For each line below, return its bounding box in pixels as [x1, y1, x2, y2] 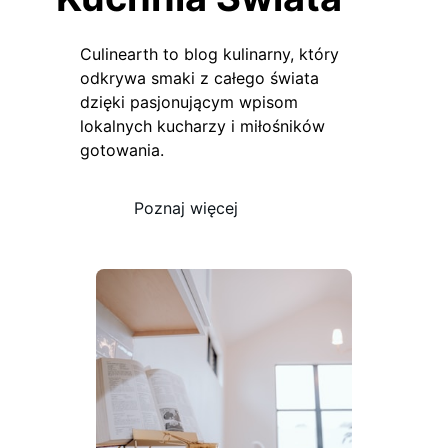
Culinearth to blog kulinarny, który [80, 43, 339, 64]
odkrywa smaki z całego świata [80, 67, 319, 88]
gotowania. [80, 139, 164, 160]
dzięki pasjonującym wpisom [80, 91, 298, 112]
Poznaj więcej [134, 198, 239, 219]
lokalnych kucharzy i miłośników [80, 115, 325, 136]
